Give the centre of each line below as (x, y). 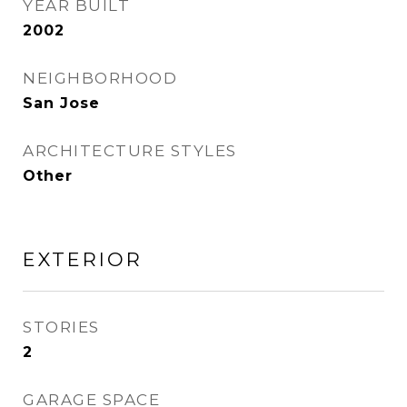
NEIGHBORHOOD (100, 78)
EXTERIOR (83, 259)
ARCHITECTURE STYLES (130, 151)
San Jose (61, 103)
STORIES (61, 327)
